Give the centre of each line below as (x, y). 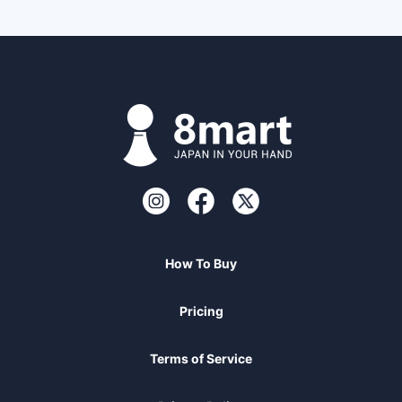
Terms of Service (201, 359)
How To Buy (201, 264)
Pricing (201, 311)
